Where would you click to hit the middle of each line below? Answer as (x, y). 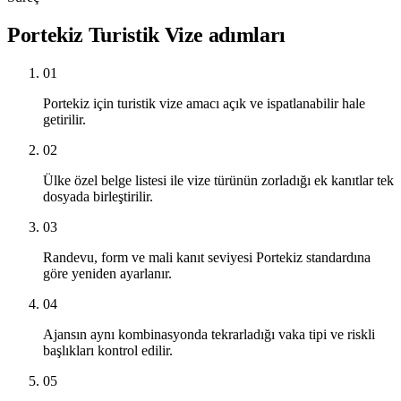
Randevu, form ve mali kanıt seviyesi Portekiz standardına (207, 258)
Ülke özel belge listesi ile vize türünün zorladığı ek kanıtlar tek (218, 181)
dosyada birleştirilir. (98, 197)
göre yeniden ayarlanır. (107, 274)
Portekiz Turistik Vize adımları (146, 35)
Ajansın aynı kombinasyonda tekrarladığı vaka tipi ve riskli (209, 335)
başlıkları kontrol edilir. (108, 351)
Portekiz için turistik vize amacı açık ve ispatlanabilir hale (204, 104)
